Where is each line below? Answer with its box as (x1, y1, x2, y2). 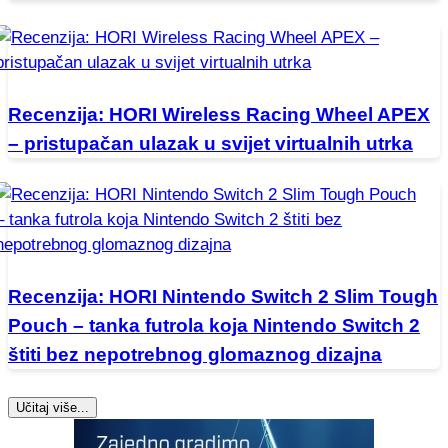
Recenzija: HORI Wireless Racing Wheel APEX (8, 103, 430, 125)
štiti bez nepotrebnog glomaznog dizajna (8, 344, 382, 366)
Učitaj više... (16, 400, 89, 416)
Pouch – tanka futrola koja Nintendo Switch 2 (8, 315, 420, 337)
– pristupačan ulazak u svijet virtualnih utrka (8, 132, 413, 154)
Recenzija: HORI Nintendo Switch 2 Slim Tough (8, 286, 438, 308)
